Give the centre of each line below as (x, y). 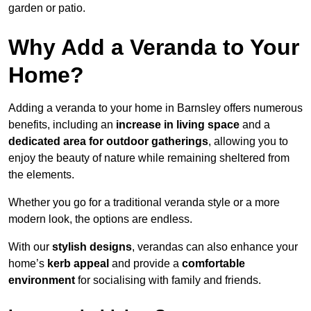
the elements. (41, 174)
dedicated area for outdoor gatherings (108, 141)
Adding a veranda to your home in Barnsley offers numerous (155, 108)
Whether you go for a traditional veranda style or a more (144, 202)
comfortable (213, 263)
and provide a (145, 263)
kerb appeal (78, 263)
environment (42, 280)
